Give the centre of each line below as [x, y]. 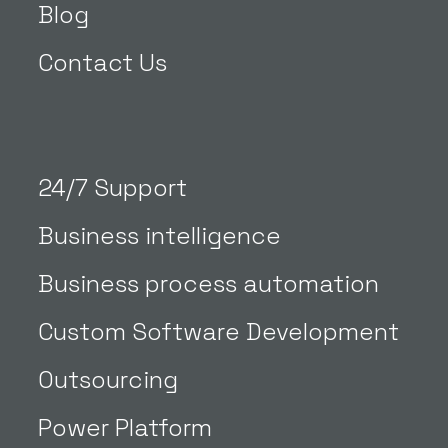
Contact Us [103, 63]
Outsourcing [108, 380]
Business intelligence [160, 236]
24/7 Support [113, 188]
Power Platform [125, 428]
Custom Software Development [219, 332]
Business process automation [209, 284]
